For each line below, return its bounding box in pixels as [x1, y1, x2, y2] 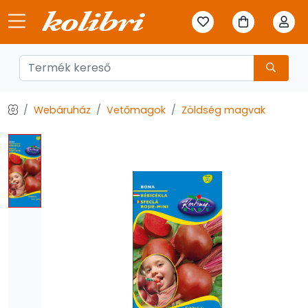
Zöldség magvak [181, 103, 266, 117]
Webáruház [34, 103, 91, 117]
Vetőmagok [107, 103, 166, 117]
